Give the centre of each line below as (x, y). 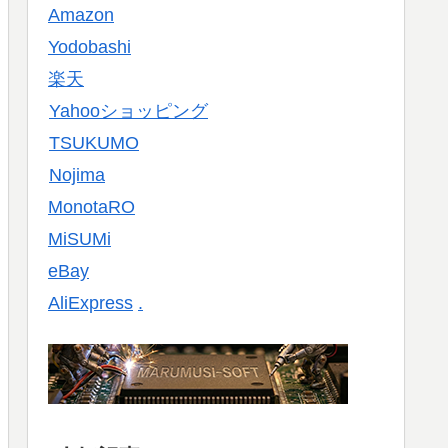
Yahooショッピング (128, 111)
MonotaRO (91, 207)
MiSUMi (79, 239)
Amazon (81, 15)
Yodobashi (89, 47)
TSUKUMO (94, 143)
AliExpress (90, 303)
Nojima (77, 175)
